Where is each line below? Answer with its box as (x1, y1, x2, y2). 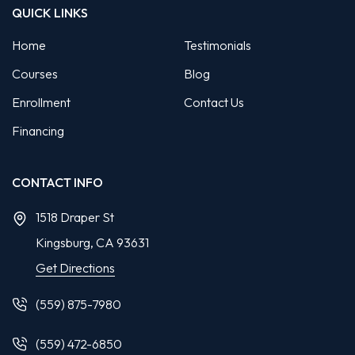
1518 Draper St (36, 209, 114, 226)
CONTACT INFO (12, 174, 103, 191)
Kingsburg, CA (36, 235, 114, 251)
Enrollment (12, 94, 71, 111)
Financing (12, 123, 64, 139)
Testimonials (184, 37, 251, 54)
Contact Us (184, 94, 244, 111)
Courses (12, 66, 58, 82)
